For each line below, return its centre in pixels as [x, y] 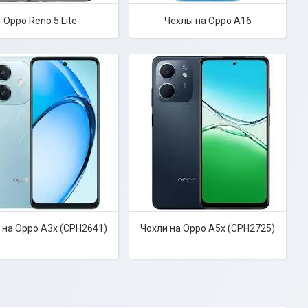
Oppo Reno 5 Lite [40, 20]
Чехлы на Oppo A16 [208, 20]
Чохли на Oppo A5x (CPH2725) [208, 228]
